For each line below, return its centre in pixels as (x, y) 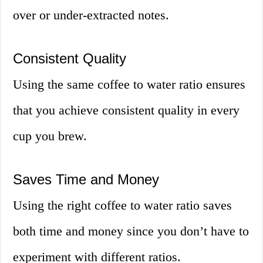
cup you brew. (50, 136)
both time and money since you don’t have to (131, 231)
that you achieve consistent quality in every (127, 110)
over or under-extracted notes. (91, 15)
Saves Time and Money (86, 179)
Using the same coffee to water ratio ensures (129, 84)
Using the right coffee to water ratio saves (123, 205)
